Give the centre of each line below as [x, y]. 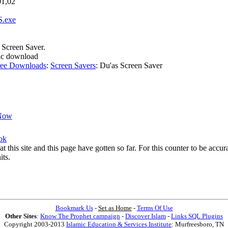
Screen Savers [73, 66]
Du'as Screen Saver [131, 66]
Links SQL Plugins [197, 216]
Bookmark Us [74, 208]
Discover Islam [146, 216]
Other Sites [21, 216]
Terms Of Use [155, 208]
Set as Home [115, 208]
